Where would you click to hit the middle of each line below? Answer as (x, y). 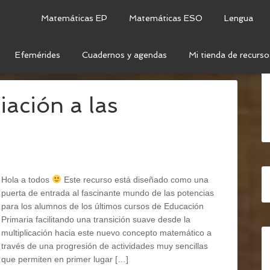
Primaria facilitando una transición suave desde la (96, 219)
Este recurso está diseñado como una (135, 180)
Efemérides (38, 55)
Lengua (239, 18)
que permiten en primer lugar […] (65, 259)
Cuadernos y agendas (124, 55)
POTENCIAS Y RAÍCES (176, 61)
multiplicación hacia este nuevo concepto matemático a (106, 233)
